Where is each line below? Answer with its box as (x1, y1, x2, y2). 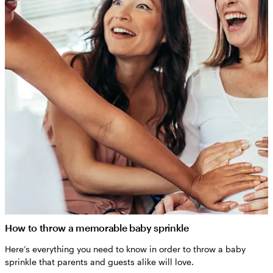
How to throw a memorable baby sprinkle (5, 221, 189, 233)
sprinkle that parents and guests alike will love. (5, 256, 194, 267)
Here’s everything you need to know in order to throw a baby (5, 243, 246, 254)
